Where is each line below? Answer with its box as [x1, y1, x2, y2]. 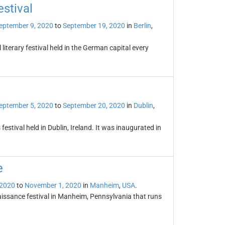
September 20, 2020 [62, 101, 125, 109]
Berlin [133, 22, 151, 30]
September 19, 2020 [62, 22, 125, 30]
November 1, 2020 [24, 181, 81, 189]
